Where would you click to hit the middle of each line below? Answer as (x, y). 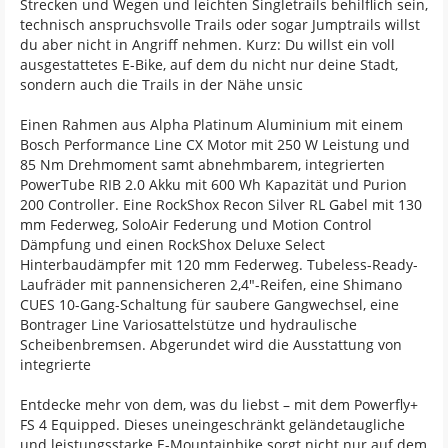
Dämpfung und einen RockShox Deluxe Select (172, 244)
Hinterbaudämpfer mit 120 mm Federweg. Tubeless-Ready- (219, 264)
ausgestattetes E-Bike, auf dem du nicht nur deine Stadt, (209, 64)
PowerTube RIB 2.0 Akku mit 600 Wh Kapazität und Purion (213, 184)
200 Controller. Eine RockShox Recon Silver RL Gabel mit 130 (221, 204)
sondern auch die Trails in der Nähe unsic (161, 84)
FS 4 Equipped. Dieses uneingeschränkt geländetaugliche (212, 424)
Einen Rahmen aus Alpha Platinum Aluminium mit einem (211, 124)
